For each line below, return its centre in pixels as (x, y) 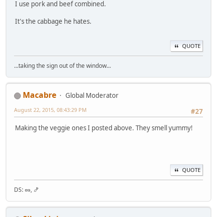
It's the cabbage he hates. (53, 22)
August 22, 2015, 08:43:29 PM (50, 110)
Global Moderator (92, 95)
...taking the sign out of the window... (62, 66)
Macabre (39, 95)
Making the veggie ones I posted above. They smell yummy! (104, 128)
